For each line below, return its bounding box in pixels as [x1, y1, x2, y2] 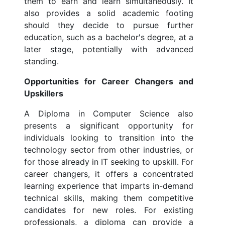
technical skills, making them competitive [24, 193, 193, 203]
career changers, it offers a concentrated [24, 169, 193, 179]
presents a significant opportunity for [24, 121, 193, 131]
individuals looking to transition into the [24, 133, 193, 143]
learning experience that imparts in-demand [24, 181, 193, 191]
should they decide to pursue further [24, 20, 193, 31]
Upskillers [24, 88, 63, 99]
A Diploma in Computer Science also [24, 108, 193, 119]
